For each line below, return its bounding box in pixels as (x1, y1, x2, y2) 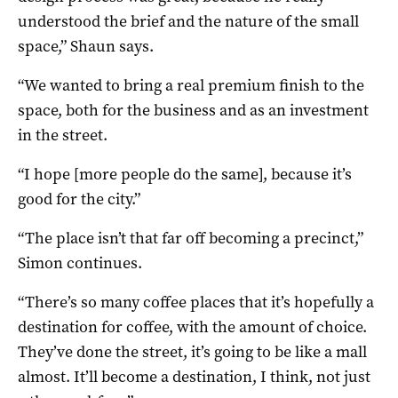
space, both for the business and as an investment (18, 99, 369, 121)
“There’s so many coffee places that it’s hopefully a (18, 291, 374, 313)
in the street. (18, 123, 107, 146)
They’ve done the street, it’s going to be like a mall (18, 340, 367, 362)
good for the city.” (18, 187, 140, 210)
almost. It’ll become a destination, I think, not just (18, 365, 370, 387)
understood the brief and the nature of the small (18, 10, 359, 32)
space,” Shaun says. (18, 35, 154, 57)
